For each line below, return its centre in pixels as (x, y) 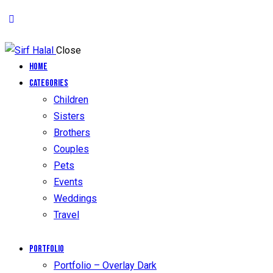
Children (71, 100)
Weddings (75, 199)
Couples (71, 149)
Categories (49, 83)
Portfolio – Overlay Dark (105, 265)
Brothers (72, 133)
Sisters (69, 116)
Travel (66, 215)
